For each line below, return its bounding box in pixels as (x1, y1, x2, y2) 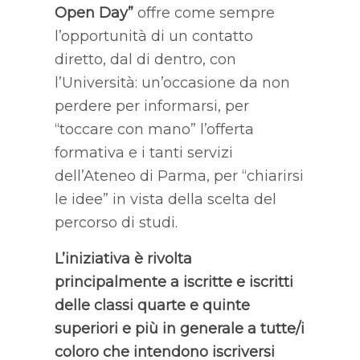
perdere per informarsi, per (54, 96, 249, 115)
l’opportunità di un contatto (54, 27, 253, 45)
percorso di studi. (54, 213, 178, 231)
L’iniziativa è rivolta (54, 249, 192, 268)
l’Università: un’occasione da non (54, 73, 290, 92)
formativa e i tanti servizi (54, 143, 233, 162)
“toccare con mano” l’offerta (54, 120, 254, 138)
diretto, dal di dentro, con (54, 50, 236, 68)
